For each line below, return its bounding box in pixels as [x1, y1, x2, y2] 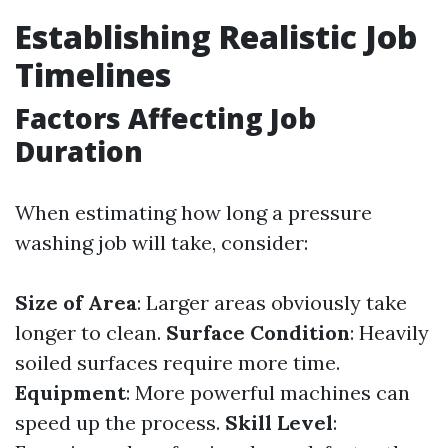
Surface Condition [166, 320, 350, 345]
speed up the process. [15, 410, 225, 435]
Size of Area [15, 290, 137, 315]
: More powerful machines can [126, 380, 410, 405]
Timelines [15, 53, 171, 96]
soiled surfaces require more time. [15, 350, 340, 375]
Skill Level [225, 410, 333, 435]
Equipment [15, 380, 126, 405]
